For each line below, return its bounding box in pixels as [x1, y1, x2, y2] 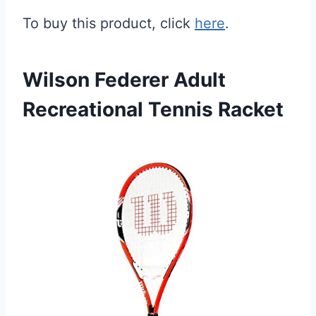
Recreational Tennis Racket [23, 97, 284, 121]
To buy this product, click [23, 15, 195, 32]
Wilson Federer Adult [23, 68, 226, 92]
